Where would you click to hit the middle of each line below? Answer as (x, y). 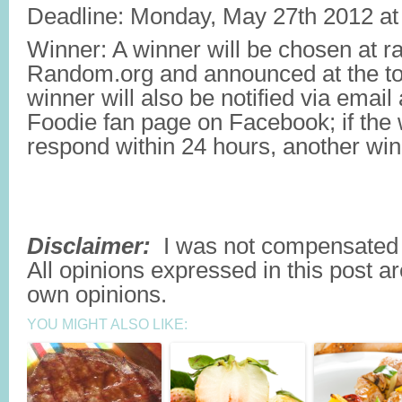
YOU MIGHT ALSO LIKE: (107, 324)
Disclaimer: (89, 246)
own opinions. (97, 294)
